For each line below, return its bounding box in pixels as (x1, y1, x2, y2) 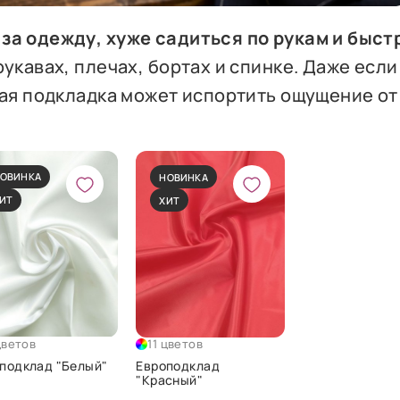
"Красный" (136, 371, 204, 389)
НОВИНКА (159, 170, 208, 184)
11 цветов (147, 335, 203, 352)
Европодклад (136, 357, 220, 375)
